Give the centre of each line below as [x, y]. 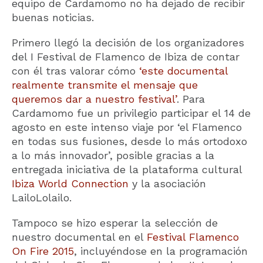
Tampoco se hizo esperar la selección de [115, 223]
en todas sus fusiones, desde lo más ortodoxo [129, 141]
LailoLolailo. [42, 198]
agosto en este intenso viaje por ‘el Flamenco [127, 127]
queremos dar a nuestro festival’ [94, 99]
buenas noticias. [53, 18]
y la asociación [167, 184]
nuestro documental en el [79, 237]
